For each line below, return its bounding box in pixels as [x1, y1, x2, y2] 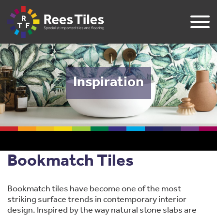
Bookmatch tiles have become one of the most [7, 185, 181, 194]
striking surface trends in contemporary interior [7, 195, 186, 204]
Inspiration [73, 75, 144, 90]
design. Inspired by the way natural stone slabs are [7, 206, 197, 215]
